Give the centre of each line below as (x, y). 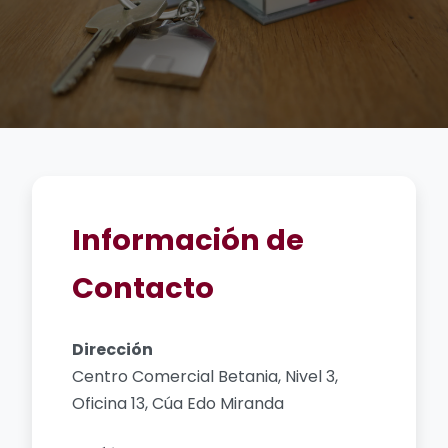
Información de (188, 240)
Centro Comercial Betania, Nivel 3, (205, 376)
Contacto (143, 288)
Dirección (112, 349)
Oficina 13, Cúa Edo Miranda (178, 403)
